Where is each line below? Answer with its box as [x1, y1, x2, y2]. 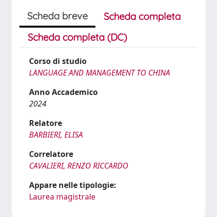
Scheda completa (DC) [28, 31, 127, 43]
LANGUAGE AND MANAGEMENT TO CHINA [29, 67, 170, 78]
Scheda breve [27, 10, 88, 22]
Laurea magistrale [29, 191, 95, 202]
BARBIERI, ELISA [29, 129, 83, 140]
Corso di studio [29, 56, 87, 66]
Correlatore [29, 149, 73, 159]
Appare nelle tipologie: [29, 180, 116, 190]
